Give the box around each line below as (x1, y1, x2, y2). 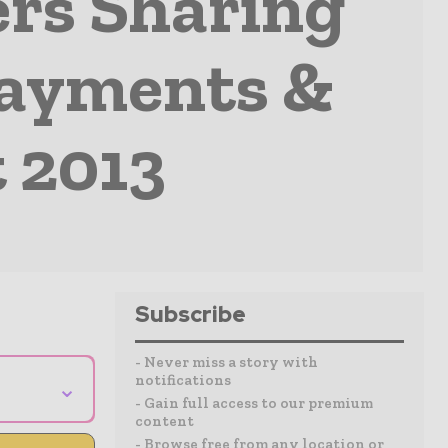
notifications (135, 371, 231, 389)
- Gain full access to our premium (135, 394, 373, 412)
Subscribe (135, 300, 246, 329)
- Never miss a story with (135, 353, 318, 371)
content (135, 412, 194, 430)
